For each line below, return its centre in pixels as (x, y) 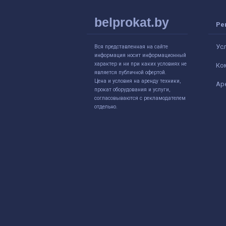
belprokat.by (132, 22)
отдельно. (106, 106)
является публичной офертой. (130, 72)
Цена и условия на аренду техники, (137, 81)
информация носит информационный (140, 55)
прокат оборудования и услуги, (132, 89)
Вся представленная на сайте (131, 46)
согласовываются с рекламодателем (140, 98)
